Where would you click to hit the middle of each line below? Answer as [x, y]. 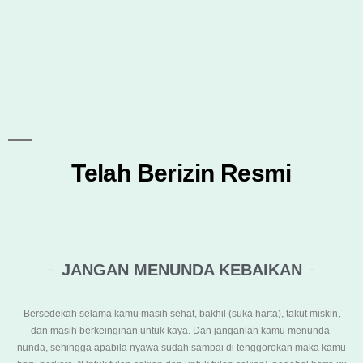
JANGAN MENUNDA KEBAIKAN [181, 269]
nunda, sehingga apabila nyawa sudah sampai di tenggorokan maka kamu [181, 347]
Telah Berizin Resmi [181, 173]
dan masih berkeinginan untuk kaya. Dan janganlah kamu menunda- [181, 330]
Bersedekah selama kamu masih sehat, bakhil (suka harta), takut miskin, [181, 313]
